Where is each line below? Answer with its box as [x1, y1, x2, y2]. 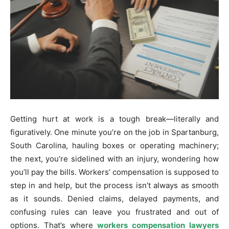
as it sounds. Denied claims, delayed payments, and [10, 194, 219, 204]
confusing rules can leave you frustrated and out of [10, 207, 219, 217]
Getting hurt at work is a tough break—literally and [10, 114, 219, 124]
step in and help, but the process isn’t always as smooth [10, 180, 219, 191]
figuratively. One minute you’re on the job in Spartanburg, [10, 127, 219, 138]
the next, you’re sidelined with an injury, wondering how [10, 154, 219, 164]
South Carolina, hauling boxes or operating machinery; [10, 141, 219, 151]
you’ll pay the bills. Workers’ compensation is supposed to [10, 167, 219, 177]
